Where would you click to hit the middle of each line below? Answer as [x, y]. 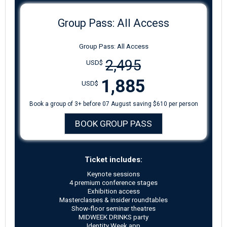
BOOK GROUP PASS [113, 124]
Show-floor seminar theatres [113, 209]
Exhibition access [113, 191]
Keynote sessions [113, 174]
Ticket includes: [113, 160]
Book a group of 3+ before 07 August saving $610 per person [113, 104]
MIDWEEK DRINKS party [113, 217]
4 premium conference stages [113, 183]
